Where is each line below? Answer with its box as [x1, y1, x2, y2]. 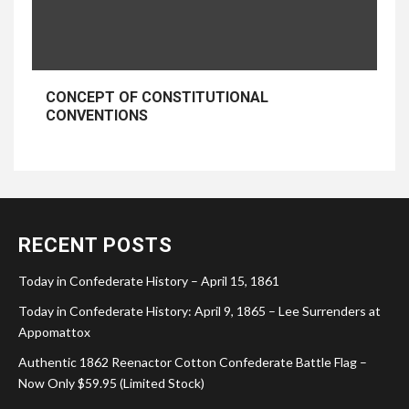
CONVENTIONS [46, 107, 148, 125]
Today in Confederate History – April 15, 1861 [18, 273, 279, 289]
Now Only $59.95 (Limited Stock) [18, 375, 204, 392]
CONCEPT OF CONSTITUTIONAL [46, 89, 268, 107]
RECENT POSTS [18, 234, 173, 257]
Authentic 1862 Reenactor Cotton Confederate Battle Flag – [18, 354, 367, 371]
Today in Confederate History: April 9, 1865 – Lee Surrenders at [18, 303, 381, 320]
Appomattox [18, 324, 90, 341]
